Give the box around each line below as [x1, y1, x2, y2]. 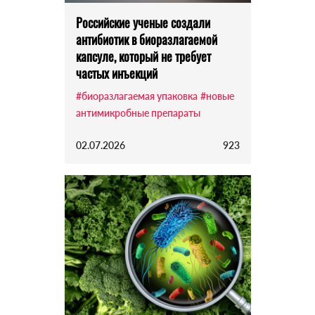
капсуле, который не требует [75, 47, 211, 66]
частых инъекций [75, 64, 157, 83]
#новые [200, 90, 234, 103]
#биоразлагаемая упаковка [75, 90, 198, 103]
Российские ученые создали [75, 13, 210, 32]
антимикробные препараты [75, 107, 200, 120]
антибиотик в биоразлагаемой [75, 30, 217, 49]
